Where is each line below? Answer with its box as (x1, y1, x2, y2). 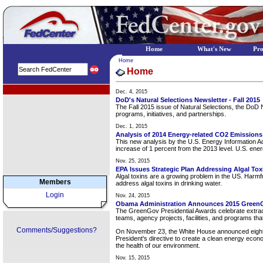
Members (39, 178, 71, 186)
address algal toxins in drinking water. (116, 180, 222, 187)
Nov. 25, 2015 (116, 158, 150, 164)
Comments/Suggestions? (16, 226, 97, 234)
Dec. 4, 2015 (116, 89, 147, 95)
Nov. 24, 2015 (116, 193, 150, 198)
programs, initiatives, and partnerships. (116, 110, 226, 117)
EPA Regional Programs (5, 86, 73, 93)
